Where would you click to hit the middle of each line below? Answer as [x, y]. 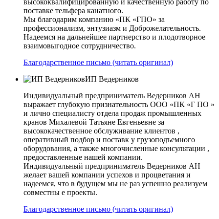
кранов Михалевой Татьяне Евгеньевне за [94, 122]
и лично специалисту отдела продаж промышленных [112, 113]
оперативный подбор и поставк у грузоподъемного [109, 140]
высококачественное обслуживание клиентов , [101, 131]
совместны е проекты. [60, 193]
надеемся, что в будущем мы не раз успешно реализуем [115, 184]
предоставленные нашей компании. [83, 157]
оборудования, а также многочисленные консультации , [116, 149]
